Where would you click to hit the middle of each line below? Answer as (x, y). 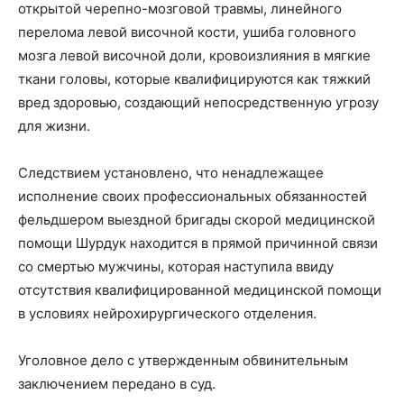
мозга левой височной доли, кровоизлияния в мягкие (194, 55)
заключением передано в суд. (117, 383)
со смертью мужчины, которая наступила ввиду (176, 266)
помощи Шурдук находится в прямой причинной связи (198, 243)
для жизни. (54, 125)
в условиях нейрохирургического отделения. (167, 313)
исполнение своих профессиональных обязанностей (193, 196)
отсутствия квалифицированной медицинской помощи (200, 289)
